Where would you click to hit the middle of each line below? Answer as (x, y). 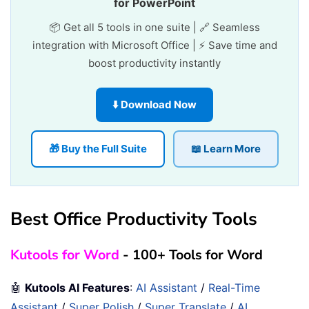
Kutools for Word (65, 255)
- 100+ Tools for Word (191, 255)
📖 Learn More (226, 148)
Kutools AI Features (77, 287)
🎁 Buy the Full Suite (98, 148)
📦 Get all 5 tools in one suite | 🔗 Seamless (154, 27)
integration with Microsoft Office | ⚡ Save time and (154, 45)
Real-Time (234, 287)
